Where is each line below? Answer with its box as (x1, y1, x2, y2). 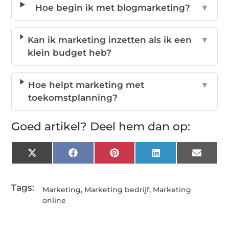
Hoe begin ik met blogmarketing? (35, 3, 190, 13)
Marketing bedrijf (84, 185, 150, 195)
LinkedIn (159, 151, 200, 162)
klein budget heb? (27, 48, 111, 58)
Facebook (77, 151, 122, 162)
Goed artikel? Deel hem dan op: (11, 120, 191, 134)
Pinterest (118, 151, 160, 162)
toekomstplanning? (28, 93, 118, 103)
